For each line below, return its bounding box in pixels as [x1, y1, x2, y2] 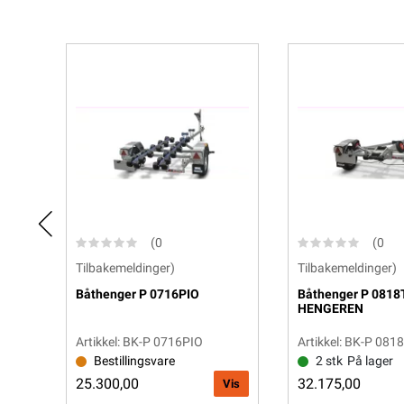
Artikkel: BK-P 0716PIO [76, 335, 203, 349]
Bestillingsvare [94, 353, 175, 368]
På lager [347, 353, 393, 368]
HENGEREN [298, 300, 363, 316]
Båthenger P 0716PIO [76, 286, 199, 301]
